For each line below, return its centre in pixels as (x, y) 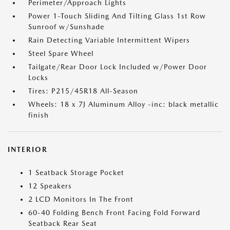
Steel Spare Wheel (61, 53)
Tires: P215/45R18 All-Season (83, 91)
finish (39, 115)
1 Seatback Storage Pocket (76, 172)
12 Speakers (50, 186)
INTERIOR (28, 149)
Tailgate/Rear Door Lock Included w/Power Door (118, 67)
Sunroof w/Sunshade (66, 27)
